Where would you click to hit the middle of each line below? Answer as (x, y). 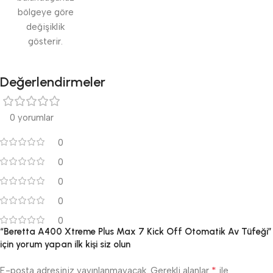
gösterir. (46, 42)
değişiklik (46, 27)
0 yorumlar (32, 118)
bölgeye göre (45, 12)
